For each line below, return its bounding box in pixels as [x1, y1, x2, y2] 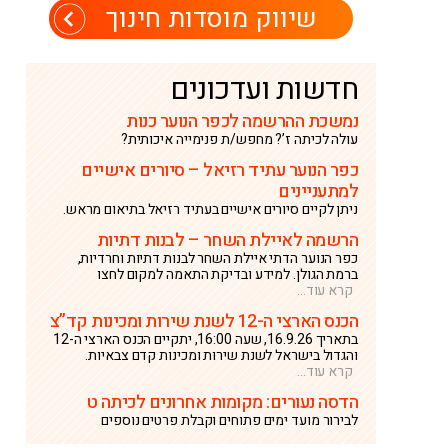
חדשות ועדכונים [170, 68, 358, 111]
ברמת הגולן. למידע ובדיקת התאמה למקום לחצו [97, 264, 358, 285]
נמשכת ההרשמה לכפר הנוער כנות [126, 108, 358, 135]
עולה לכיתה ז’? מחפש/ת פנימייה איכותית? [120, 129, 358, 150]
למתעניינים [278, 178, 358, 205]
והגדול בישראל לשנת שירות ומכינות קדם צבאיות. [85, 345, 358, 366]
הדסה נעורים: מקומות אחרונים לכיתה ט [85, 389, 358, 416]
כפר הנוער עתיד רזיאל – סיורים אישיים [81, 157, 358, 184]
